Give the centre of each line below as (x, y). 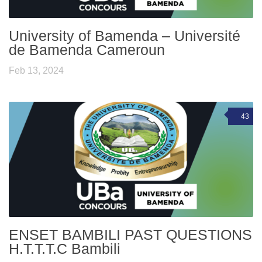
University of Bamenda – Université (125, 36)
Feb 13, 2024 (36, 71)
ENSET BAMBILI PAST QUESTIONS (130, 235)
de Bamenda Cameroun (87, 50)
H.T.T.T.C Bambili (65, 249)
